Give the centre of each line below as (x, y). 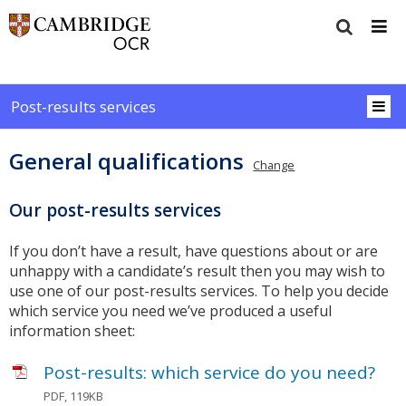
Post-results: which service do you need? (210, 372)
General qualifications (126, 161)
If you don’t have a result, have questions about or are (193, 251)
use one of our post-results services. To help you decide (199, 291)
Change (274, 165)
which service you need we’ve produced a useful (170, 311)
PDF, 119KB (74, 396)
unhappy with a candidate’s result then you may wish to (197, 271)
